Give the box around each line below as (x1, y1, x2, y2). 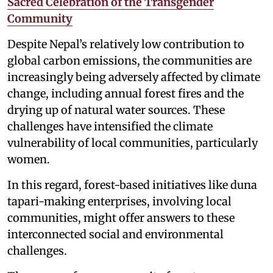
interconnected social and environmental (7, 227, 224, 242)
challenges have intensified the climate (7, 119, 213, 134)
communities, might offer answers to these (7, 211, 235, 225)
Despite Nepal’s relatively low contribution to (7, 37, 244, 52)
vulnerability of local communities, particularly (7, 136, 258, 151)
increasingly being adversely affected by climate (7, 70, 260, 85)
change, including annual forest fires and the (7, 87, 244, 101)
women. (7, 152, 50, 167)
